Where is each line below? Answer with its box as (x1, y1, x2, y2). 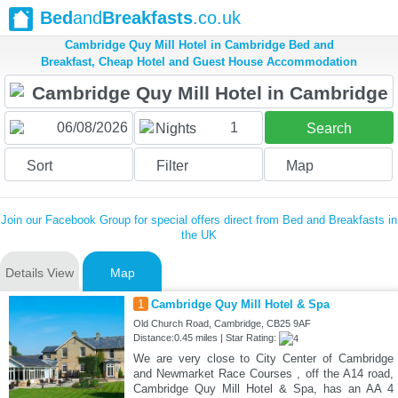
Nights (155, 121, 196, 137)
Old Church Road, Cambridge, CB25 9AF (132, 318, 311, 330)
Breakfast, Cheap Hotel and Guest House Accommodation (41, 55, 357, 69)
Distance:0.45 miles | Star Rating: (132, 332, 279, 344)
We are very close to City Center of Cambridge (132, 352, 394, 366)
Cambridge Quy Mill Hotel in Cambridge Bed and (64, 38, 334, 52)
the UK (181, 228, 217, 243)
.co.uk (193, 8, 241, 28)
